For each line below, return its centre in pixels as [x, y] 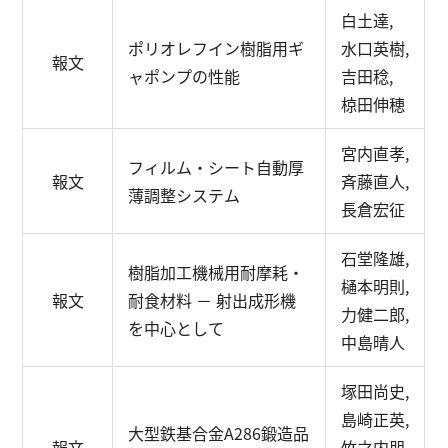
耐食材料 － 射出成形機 [212, 300]
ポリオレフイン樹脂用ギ [216, 48]
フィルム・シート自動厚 [216, 167]
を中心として [176, 328]
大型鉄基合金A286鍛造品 [219, 433]
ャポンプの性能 [184, 76]
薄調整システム [184, 195]
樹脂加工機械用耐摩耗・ [216, 272]
